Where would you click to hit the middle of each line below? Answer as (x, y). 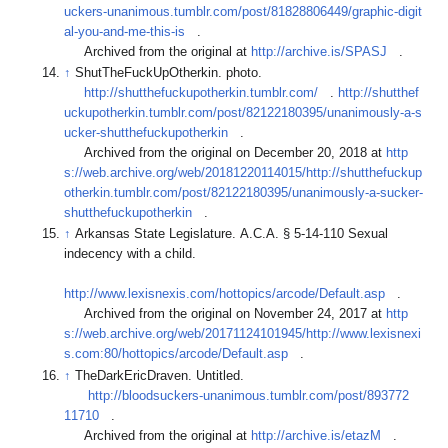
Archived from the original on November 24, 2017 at (225, 314)
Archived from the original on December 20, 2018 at (225, 153)
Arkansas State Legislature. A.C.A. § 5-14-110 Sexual (232, 234)
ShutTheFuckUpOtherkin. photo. (171, 73)
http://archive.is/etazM (316, 435)
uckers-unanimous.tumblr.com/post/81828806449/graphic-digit (243, 11)
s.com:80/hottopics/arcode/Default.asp (176, 354)
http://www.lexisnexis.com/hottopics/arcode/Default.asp (225, 294)
